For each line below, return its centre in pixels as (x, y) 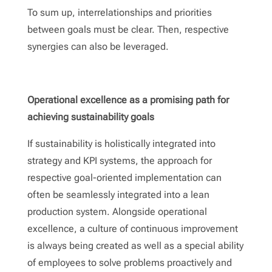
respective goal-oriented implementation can (124, 177)
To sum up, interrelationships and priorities (119, 12)
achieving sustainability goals (90, 117)
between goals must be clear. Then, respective (128, 29)
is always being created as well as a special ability (135, 245)
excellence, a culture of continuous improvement (132, 228)
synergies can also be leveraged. (98, 46)
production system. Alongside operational (117, 211)
